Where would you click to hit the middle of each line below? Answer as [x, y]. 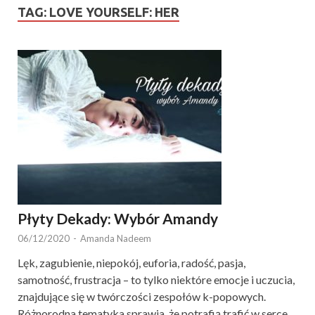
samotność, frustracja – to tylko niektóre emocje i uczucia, [156, 279]
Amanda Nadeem [116, 238]
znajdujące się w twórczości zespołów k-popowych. [142, 296]
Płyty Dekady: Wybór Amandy [118, 218]
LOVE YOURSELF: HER [114, 12]
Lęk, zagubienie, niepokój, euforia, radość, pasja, [131, 262]
